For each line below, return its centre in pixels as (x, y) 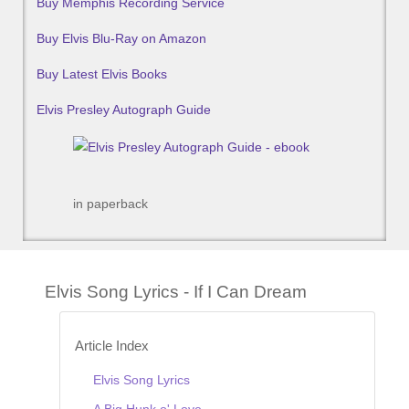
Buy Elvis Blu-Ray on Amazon (121, 39)
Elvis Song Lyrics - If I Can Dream (176, 291)
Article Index (112, 346)
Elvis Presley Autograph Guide (124, 110)
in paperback (110, 203)
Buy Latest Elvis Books (102, 74)
